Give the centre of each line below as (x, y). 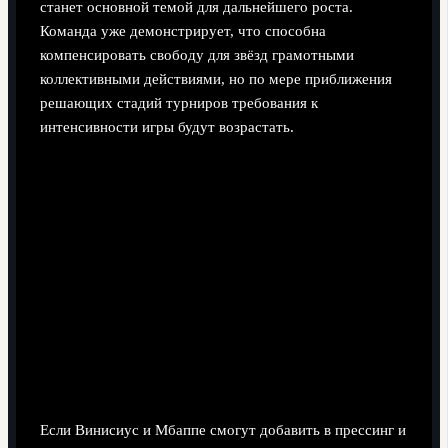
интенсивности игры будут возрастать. (166, 127)
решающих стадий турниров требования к (178, 103)
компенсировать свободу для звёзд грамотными (196, 55)
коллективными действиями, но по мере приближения (215, 79)
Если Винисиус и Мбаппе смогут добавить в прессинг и (222, 430)
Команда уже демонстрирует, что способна (182, 31)
